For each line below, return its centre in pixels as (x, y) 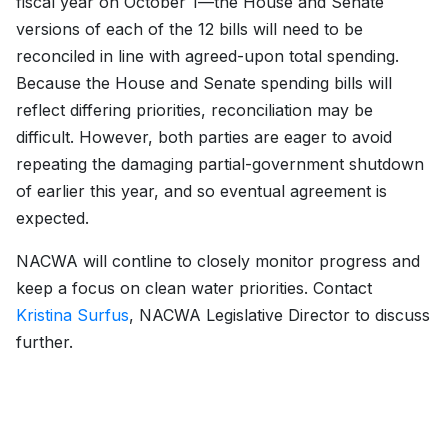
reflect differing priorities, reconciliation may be (194, 110)
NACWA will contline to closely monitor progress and (218, 261)
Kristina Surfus (72, 315)
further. (44, 342)
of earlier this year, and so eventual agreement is (201, 191)
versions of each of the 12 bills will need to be (189, 29)
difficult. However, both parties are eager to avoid (204, 137)
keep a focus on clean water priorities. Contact (194, 288)
